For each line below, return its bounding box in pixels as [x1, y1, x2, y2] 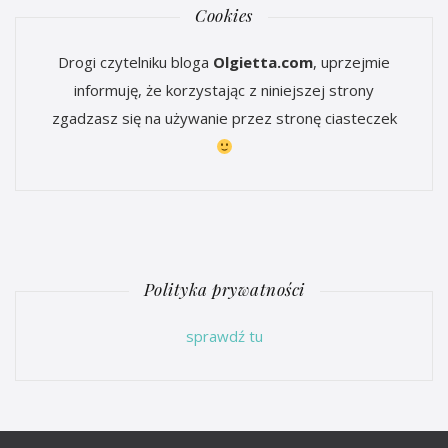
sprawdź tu [185, 326, 263, 347]
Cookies [195, 4, 253, 27]
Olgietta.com [213, 52, 313, 73]
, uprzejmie [313, 52, 390, 73]
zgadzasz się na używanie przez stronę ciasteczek [51, 108, 397, 129]
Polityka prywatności [143, 278, 305, 301]
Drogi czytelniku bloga [58, 52, 213, 73]
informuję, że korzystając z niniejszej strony [74, 80, 374, 101]
